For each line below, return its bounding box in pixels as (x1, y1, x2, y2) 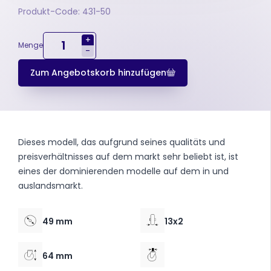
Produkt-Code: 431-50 (18, 5, 111, 18)
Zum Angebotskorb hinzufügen (30, 66, 166, 79)
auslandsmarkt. (18, 179, 83, 192)
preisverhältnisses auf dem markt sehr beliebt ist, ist (18, 150, 238, 163)
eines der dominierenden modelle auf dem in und (18, 165, 229, 177)
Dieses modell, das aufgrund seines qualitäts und (18, 135, 225, 148)
